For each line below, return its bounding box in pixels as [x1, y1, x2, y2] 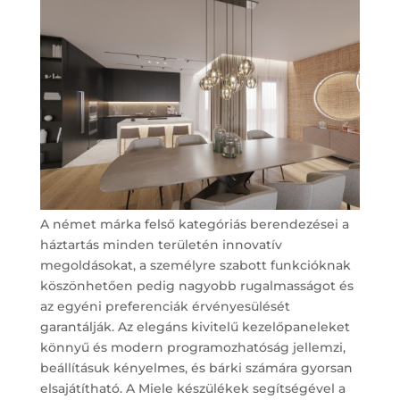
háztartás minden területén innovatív [39, 236, 282, 253]
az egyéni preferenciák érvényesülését [39, 297, 290, 314]
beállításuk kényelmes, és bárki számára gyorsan [39, 359, 353, 376]
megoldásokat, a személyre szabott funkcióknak [39, 256, 351, 273]
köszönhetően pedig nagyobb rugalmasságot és [39, 277, 354, 294]
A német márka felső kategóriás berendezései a [39, 215, 349, 232]
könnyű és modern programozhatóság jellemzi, [39, 338, 346, 355]
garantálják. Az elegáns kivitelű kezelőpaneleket [39, 318, 350, 335]
